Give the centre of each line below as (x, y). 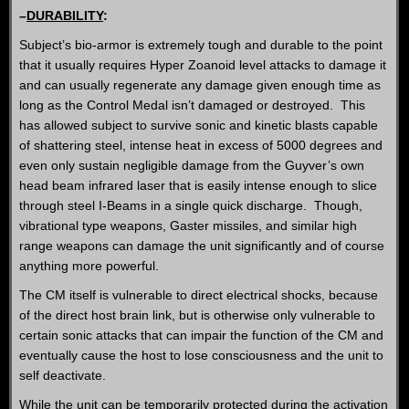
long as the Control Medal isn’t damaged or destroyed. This (192, 105)
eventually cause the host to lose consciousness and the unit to (201, 355)
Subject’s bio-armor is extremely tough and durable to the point (201, 45)
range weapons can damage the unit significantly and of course (202, 246)
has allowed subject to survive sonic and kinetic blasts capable (199, 125)
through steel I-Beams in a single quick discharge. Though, (191, 205)
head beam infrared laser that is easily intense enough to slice (198, 185)
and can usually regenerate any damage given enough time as (200, 85)
